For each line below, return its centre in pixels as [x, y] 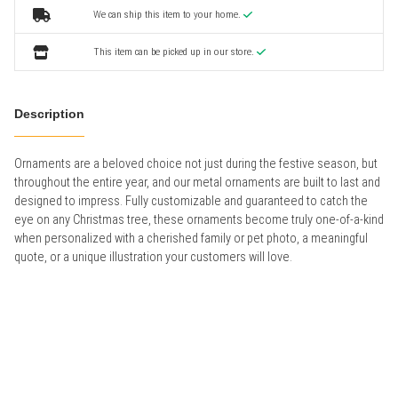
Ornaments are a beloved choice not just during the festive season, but [196, 163]
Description [49, 113]
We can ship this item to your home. [168, 14]
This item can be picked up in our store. [175, 51]
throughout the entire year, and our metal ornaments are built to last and [197, 182]
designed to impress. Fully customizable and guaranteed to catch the [191, 201]
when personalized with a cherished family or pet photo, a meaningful [191, 238]
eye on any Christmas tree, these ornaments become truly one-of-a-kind [199, 219]
